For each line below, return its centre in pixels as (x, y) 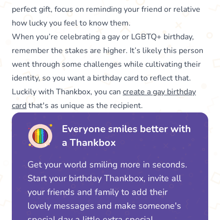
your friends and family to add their (97, 192)
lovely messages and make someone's (104, 206)
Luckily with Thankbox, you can (67, 92)
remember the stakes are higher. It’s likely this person (108, 51)
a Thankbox (89, 143)
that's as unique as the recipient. (85, 106)
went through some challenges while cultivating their (106, 65)
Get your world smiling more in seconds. (107, 165)
